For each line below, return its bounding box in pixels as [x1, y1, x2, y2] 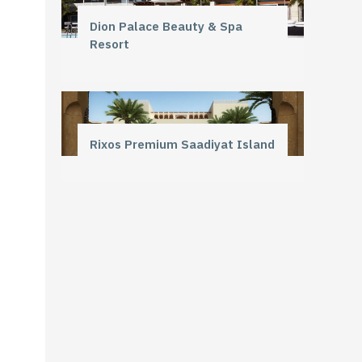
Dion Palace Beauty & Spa [90, 18, 242, 34]
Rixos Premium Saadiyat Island [90, 136, 275, 152]
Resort [90, 36, 129, 52]
